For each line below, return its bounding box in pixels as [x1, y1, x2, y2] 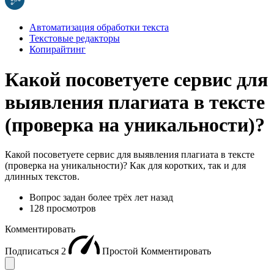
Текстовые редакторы [29, 33, 120, 44]
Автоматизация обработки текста [29, 22, 169, 33]
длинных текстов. [5, 171, 80, 182]
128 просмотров [29, 202, 96, 213]
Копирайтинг [29, 44, 86, 55]
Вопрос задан [29, 191, 88, 202]
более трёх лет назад [88, 191, 173, 202]
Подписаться [5, 245, 61, 256]
